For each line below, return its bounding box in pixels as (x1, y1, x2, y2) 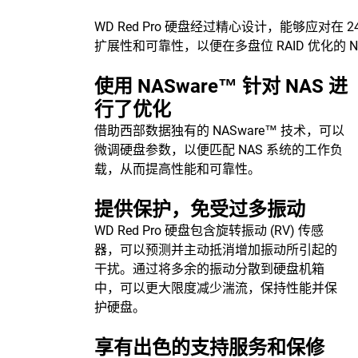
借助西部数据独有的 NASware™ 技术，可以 (94, 123, 344, 138)
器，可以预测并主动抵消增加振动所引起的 (94, 242, 337, 257)
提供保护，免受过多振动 (94, 198, 305, 221)
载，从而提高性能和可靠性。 (94, 161, 261, 177)
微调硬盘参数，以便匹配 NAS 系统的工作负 (94, 142, 343, 157)
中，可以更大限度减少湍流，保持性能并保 (94, 280, 337, 296)
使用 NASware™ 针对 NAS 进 (94, 75, 348, 97)
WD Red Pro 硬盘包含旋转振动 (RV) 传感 (94, 223, 324, 238)
